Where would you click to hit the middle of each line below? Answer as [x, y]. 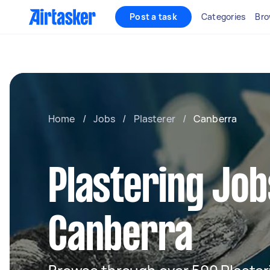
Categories [223, 17]
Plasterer [154, 119]
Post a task [153, 17]
